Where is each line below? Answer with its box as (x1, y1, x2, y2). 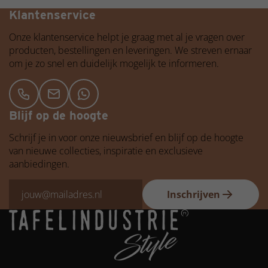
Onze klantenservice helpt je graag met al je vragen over (9, 31, 245, 44)
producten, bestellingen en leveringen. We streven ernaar (9, 44, 252, 57)
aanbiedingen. (9, 157, 69, 170)
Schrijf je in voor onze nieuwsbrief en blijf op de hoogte (9, 131, 243, 144)
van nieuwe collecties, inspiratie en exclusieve (9, 144, 203, 157)
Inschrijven (167, 188, 220, 201)
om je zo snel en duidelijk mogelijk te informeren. (9, 57, 219, 70)
